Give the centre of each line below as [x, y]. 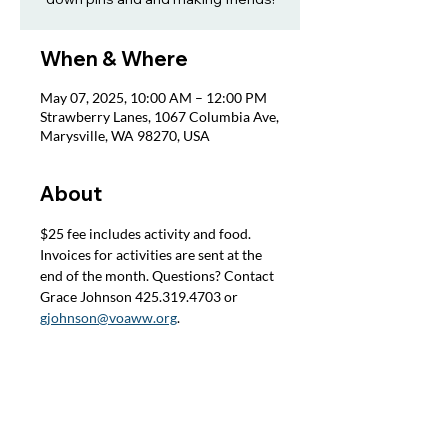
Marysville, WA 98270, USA [125, 135]
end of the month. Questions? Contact [158, 275]
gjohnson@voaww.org [108, 317]
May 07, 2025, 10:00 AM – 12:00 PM [153, 97]
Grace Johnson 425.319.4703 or [140, 296]
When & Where [114, 58]
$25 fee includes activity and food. [147, 233]
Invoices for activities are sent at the [152, 254]
